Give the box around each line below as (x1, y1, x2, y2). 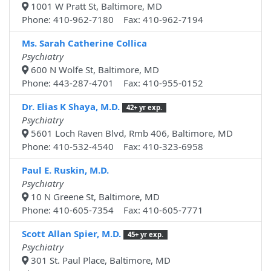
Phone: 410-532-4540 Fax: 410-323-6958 (22, 140, 203, 153)
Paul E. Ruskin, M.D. (22, 164, 109, 177)
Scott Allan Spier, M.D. (22, 227, 121, 240)
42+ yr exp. (126, 103, 162, 113)
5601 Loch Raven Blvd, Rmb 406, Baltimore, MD (28, 127, 233, 140)
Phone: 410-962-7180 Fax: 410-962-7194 (22, 13, 203, 26)
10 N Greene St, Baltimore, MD (28, 191, 160, 203)
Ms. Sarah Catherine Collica (22, 37, 147, 50)
